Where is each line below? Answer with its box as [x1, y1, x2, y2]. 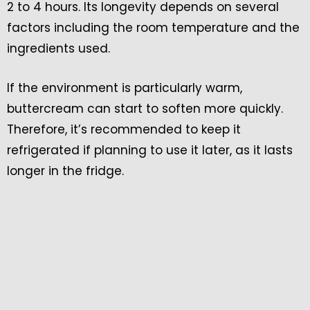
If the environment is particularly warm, [7, 79, 242, 96]
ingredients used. [7, 39, 110, 57]
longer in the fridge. [7, 162, 124, 179]
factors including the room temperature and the [7, 19, 300, 36]
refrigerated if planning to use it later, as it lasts [7, 141, 293, 158]
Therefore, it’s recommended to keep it [7, 120, 241, 138]
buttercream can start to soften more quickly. [7, 100, 283, 117]
